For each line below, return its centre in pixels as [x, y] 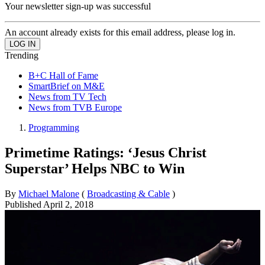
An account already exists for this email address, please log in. [120, 32]
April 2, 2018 [68, 204]
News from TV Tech [67, 96]
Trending [22, 55]
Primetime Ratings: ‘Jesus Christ [106, 152]
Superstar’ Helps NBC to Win [95, 168]
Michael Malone [49, 193]
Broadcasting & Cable [128, 193]
